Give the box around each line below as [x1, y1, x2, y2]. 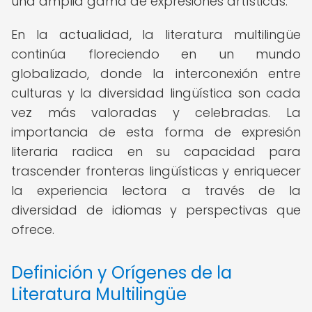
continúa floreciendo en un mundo [11, 45, 301, 63]
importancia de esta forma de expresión [11, 123, 301, 141]
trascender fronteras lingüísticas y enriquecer [11, 162, 301, 180]
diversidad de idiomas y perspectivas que [11, 201, 301, 219]
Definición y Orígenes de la [11, 261, 232, 284]
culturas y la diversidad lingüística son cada [11, 84, 301, 102]
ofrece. [11, 221, 54, 238]
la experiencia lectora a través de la [11, 182, 301, 199]
